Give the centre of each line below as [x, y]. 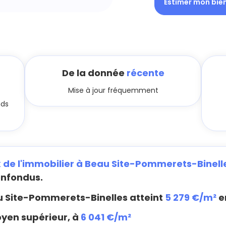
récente [145, 73]
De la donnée [94, 73]
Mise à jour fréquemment [113, 90]
